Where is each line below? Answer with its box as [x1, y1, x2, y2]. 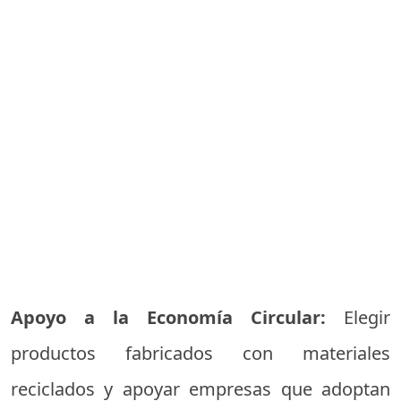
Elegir [326, 305, 390, 330]
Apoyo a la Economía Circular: [11, 305, 326, 330]
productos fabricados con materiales [11, 341, 390, 366]
